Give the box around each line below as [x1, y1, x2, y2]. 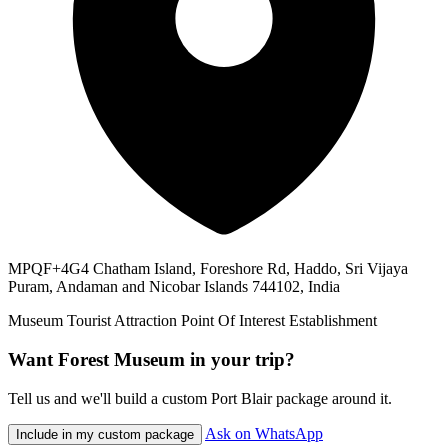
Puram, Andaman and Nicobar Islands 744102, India [8, 278, 340, 296]
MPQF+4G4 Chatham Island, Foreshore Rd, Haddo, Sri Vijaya [8, 260, 408, 278]
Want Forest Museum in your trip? [8, 348, 295, 370]
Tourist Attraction [67, 312, 177, 330]
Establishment [289, 312, 377, 330]
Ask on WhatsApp [205, 424, 323, 442]
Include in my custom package [16, 426, 194, 442]
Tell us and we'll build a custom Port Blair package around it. [8, 389, 392, 407]
